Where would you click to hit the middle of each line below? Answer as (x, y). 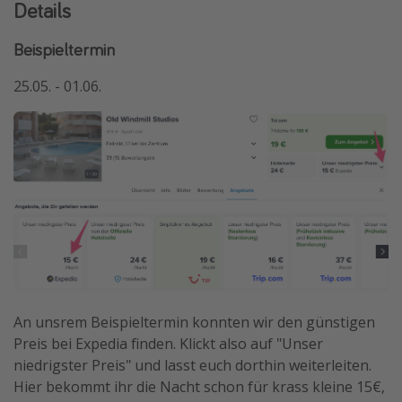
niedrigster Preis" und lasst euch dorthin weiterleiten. (192, 366)
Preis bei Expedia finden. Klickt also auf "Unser (168, 344)
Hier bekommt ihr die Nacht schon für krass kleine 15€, (199, 387)
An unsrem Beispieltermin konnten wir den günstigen (194, 323)
